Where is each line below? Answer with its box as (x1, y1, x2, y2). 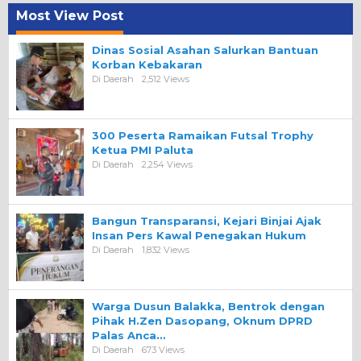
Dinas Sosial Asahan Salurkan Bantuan (92, 43, 318, 56)
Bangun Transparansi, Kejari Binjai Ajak (92, 214, 322, 227)
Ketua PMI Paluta (92, 143, 193, 156)
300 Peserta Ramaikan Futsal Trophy (92, 128, 313, 142)
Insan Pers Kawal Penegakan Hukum (92, 228, 306, 242)
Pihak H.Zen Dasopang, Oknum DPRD (92, 313, 313, 327)
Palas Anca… (92, 328, 165, 342)
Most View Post (16, 7, 123, 23)
